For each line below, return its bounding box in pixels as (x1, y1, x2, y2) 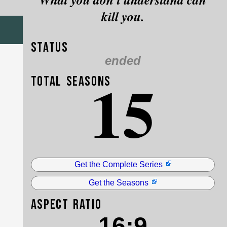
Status (30, 40, 68, 56)
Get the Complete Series (74, 160, 163, 169)
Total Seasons (30, 73, 111, 90)
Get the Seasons (88, 178, 148, 187)
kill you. (101, 7, 144, 26)
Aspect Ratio (30, 196, 102, 213)
